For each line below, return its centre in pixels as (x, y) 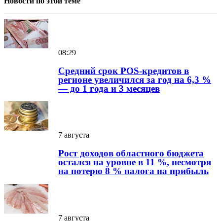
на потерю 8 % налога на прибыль (133, 171)
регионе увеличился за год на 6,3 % (135, 79)
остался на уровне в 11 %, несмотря (135, 162)
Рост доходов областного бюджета (131, 153)
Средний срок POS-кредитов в (124, 71)
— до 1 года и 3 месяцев (109, 88)
